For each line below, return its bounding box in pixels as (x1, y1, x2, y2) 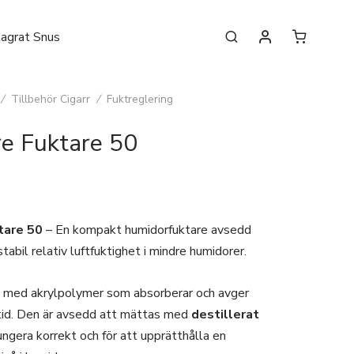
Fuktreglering (106, 92, 173, 107)
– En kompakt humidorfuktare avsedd (42, 221, 251, 239)
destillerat (190, 306, 259, 323)
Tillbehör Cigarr (10, 92, 90, 107)
